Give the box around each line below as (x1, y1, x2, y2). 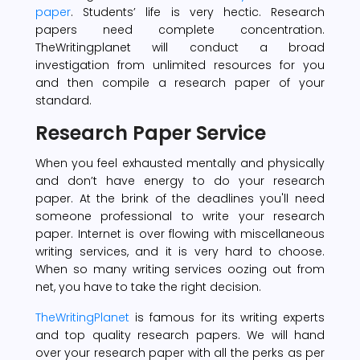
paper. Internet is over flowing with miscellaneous (35, 225, 325, 242)
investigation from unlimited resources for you (35, 56, 325, 73)
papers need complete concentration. (35, 21, 325, 38)
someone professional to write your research (35, 207, 325, 224)
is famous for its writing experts (129, 309, 325, 325)
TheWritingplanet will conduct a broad (35, 39, 325, 55)
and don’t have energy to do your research (35, 172, 325, 189)
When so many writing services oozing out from (35, 260, 325, 277)
